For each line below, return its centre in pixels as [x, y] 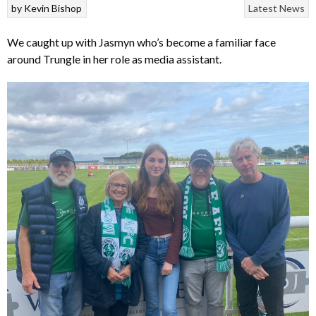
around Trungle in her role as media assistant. [114, 59]
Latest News [276, 8]
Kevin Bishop [53, 8]
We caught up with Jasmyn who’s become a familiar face [141, 42]
